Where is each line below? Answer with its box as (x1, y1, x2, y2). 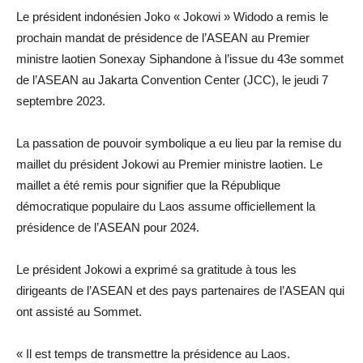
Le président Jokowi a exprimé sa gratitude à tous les (16, 263, 297, 277)
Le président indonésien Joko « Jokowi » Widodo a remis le (16, 10, 328, 24)
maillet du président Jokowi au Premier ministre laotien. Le (16, 157, 322, 172)
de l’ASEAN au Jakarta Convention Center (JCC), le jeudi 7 (16, 73, 328, 88)
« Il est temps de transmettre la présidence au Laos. (16, 347, 290, 361)
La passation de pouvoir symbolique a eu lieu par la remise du (16, 136, 341, 151)
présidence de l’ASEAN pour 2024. (16, 220, 199, 235)
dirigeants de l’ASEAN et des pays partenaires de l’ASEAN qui (16, 284, 344, 298)
